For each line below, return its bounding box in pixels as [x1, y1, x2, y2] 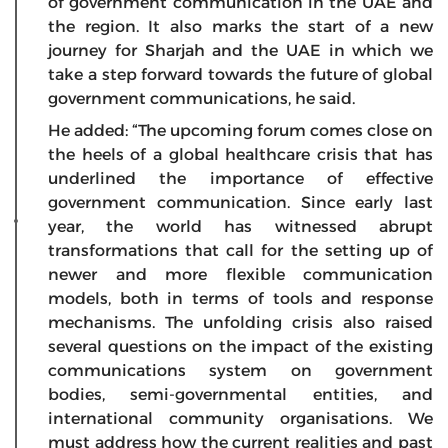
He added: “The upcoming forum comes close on [48, 121, 433, 141]
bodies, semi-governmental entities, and [48, 385, 433, 405]
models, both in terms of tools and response [48, 289, 433, 309]
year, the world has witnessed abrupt [48, 217, 433, 237]
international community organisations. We [48, 409, 433, 429]
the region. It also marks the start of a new [48, 17, 433, 37]
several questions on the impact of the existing [48, 337, 433, 357]
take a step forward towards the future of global [48, 65, 433, 85]
